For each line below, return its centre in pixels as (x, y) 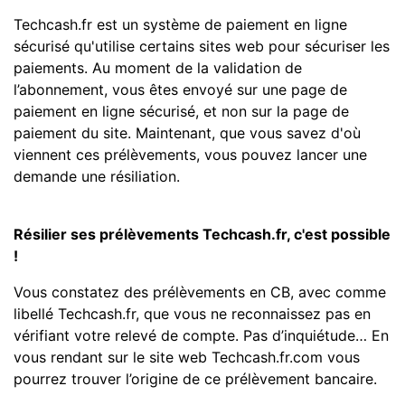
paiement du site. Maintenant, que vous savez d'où (187, 133)
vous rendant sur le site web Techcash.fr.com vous (187, 358)
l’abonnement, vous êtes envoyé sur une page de (180, 90)
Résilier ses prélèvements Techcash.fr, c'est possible (202, 235)
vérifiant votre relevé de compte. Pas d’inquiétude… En (201, 336)
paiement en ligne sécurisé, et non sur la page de (181, 112)
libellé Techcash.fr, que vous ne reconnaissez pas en (192, 314)
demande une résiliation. (97, 177)
